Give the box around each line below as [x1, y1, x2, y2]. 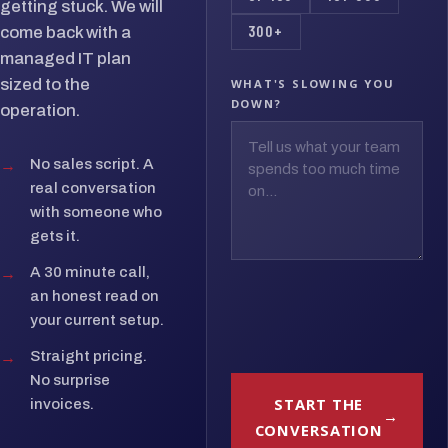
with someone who [29, 203, 162, 220]
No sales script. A [29, 155, 154, 172]
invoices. [29, 395, 94, 412]
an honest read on [29, 287, 159, 304]
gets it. [29, 227, 80, 244]
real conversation [29, 179, 156, 196]
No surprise [29, 371, 110, 388]
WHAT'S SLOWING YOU [230, 75, 395, 91]
